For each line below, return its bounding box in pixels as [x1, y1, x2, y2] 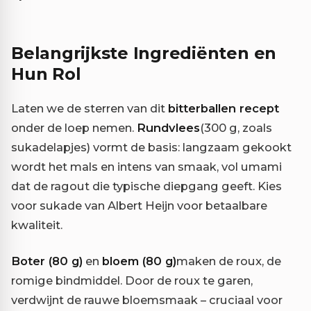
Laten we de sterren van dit [11, 101, 168, 116]
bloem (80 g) [102, 254, 176, 269]
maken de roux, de [176, 254, 281, 269]
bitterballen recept [168, 101, 279, 116]
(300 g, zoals [200, 121, 272, 135]
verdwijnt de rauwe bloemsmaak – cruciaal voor [11, 293, 283, 308]
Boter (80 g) [11, 254, 83, 269]
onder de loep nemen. [11, 121, 137, 135]
